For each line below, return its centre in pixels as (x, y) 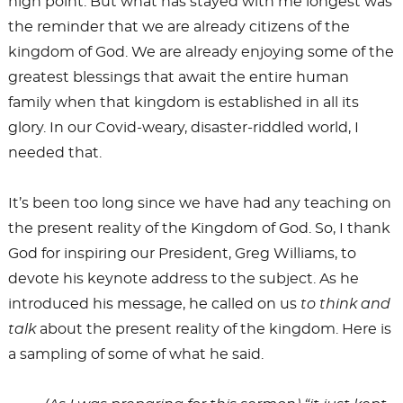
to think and (343, 304)
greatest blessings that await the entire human (178, 77)
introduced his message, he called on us (152, 304)
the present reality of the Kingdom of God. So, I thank (199, 228)
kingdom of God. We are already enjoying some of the (201, 52)
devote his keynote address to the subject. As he (183, 278)
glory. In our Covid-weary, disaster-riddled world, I (183, 127)
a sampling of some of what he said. (135, 354)
